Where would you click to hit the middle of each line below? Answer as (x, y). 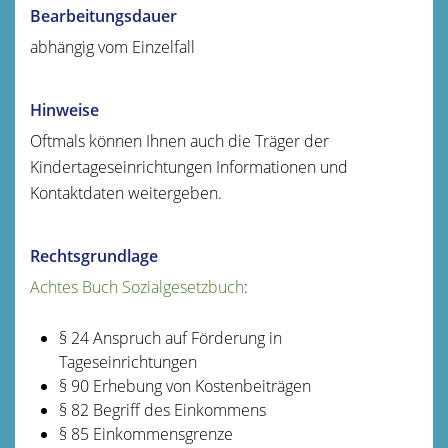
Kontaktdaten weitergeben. (126, 192)
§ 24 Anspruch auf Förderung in (170, 337)
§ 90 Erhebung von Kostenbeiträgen (184, 385)
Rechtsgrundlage (94, 255)
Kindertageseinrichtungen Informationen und (189, 166)
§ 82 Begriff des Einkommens (162, 409)
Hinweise (64, 109)
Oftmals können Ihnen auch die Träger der (179, 140)
